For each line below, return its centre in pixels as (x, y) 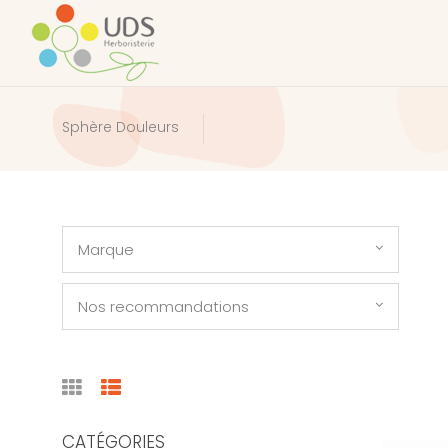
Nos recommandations (163, 306)
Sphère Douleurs (120, 127)
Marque (106, 249)
